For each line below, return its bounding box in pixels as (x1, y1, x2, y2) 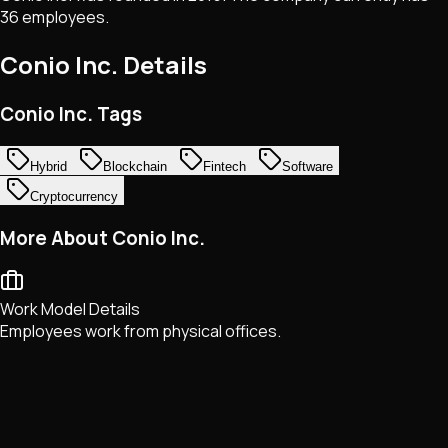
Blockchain (103, 158, 167, 174)
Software (282, 158, 333, 174)
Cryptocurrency (30, 188, 118, 204)
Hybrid (30, 158, 67, 174)
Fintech (203, 158, 246, 174)
